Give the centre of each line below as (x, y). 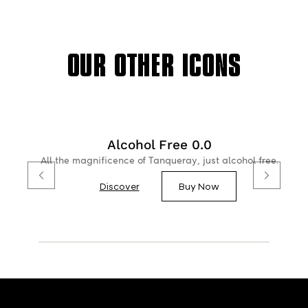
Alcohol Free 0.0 (159, 144)
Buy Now (199, 186)
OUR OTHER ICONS (154, 66)
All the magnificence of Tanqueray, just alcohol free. (159, 161)
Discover (119, 186)
